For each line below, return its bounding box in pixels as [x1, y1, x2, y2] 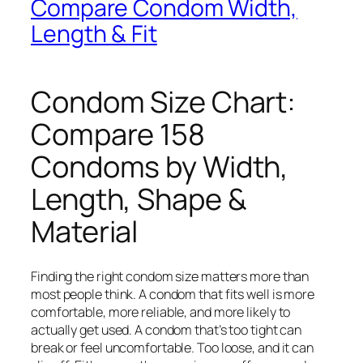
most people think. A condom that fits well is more [31, 285, 314, 303]
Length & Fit [31, 17, 157, 49]
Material [31, 211, 139, 251]
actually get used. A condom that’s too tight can [31, 321, 302, 339]
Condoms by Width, [31, 146, 289, 186]
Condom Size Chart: [31, 81, 297, 122]
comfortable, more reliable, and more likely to [31, 303, 291, 321]
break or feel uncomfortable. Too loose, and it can [31, 339, 314, 357]
